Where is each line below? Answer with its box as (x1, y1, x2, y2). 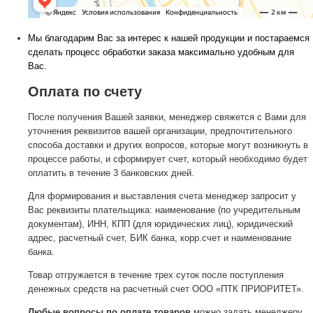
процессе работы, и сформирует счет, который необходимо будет (28, 153, 307, 164)
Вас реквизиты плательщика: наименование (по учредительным (28, 204, 300, 215)
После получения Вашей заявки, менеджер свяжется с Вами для (28, 111, 306, 122)
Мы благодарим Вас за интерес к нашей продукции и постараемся (28, 33, 310, 44)
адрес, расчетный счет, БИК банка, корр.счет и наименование (28, 232, 291, 243)
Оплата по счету (28, 84, 142, 100)
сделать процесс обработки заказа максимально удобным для (28, 47, 294, 58)
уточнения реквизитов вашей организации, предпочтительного (28, 125, 292, 136)
